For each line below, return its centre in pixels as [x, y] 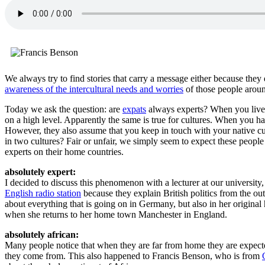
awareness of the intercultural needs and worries [94, 89]
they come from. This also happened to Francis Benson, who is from [133, 256]
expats [134, 109]
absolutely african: [42, 234]
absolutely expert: [40, 172]
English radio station [43, 193]
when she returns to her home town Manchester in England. [116, 214]
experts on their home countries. [64, 151]
